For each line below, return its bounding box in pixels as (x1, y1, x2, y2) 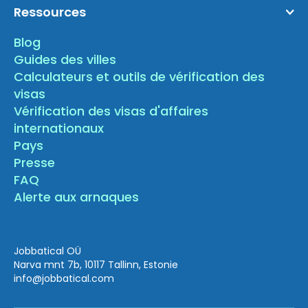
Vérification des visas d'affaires (14, 102, 209, 120)
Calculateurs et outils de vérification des (14, 68, 265, 86)
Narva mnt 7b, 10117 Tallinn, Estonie (14, 258, 179, 272)
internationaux (14, 120, 104, 137)
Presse (14, 154, 56, 172)
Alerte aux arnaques (14, 188, 140, 206)
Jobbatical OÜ (14, 244, 82, 258)
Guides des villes (14, 51, 117, 69)
